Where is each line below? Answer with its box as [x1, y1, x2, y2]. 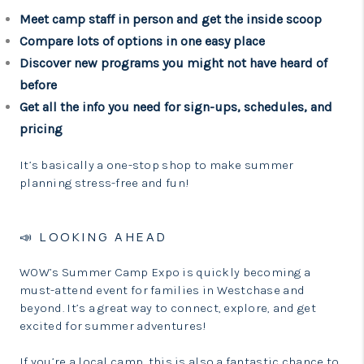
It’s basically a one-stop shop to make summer [19, 158, 294, 172]
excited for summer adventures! [19, 318, 207, 333]
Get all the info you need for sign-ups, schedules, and [19, 99, 332, 115]
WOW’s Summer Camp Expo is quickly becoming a [19, 265, 311, 279]
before [19, 77, 57, 93]
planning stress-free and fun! [19, 175, 190, 190]
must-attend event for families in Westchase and [19, 283, 305, 297]
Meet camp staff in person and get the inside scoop [19, 11, 322, 27]
